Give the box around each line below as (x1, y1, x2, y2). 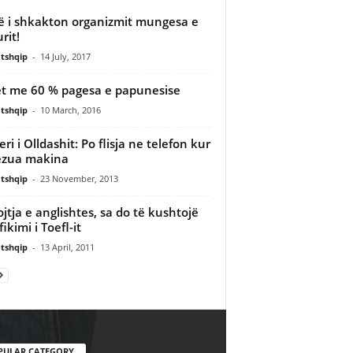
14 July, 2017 (39, 50, 91, 62)
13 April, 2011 (39, 240, 95, 253)
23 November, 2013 (39, 172, 118, 184)
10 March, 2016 (39, 103, 101, 116)
